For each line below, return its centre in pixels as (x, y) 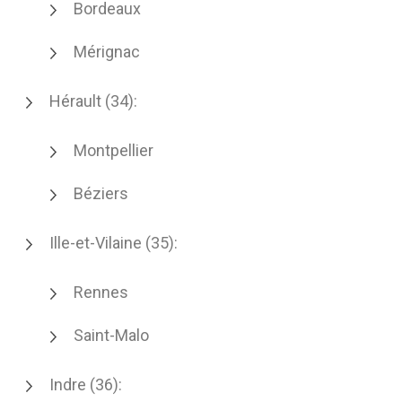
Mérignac (107, 52)
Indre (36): (86, 385)
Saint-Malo (111, 335)
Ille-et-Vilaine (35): (114, 243)
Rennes (101, 292)
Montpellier (114, 150)
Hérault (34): (93, 101)
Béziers (101, 193)
